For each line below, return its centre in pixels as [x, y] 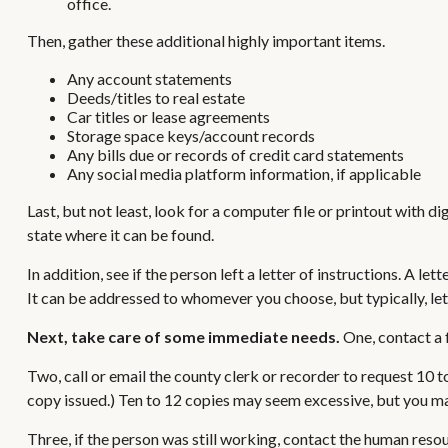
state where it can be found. [120, 235]
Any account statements [149, 79]
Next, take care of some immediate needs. [183, 337]
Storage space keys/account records [190, 136]
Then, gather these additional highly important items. [205, 41]
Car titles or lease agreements [168, 117]
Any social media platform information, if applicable [243, 174]
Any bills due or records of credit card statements [235, 155]
